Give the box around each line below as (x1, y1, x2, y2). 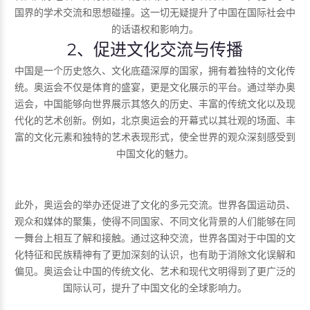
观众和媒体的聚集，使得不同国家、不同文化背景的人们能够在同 (15, 215, 295, 227)
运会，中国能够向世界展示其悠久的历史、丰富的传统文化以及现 (15, 97, 295, 109)
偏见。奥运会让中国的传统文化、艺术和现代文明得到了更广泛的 (15, 264, 295, 277)
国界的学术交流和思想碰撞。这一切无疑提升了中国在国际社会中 (15, 6, 295, 18)
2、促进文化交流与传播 (67, 39, 243, 60)
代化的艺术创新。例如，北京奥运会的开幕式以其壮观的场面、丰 (15, 113, 295, 126)
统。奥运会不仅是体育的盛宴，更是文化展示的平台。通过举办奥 (15, 80, 295, 93)
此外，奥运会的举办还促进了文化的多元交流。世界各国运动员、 (15, 198, 295, 210)
